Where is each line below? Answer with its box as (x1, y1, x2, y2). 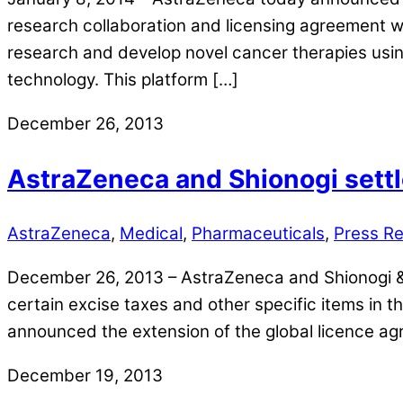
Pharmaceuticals (192, 223, 325, 245)
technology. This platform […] (7, 69, 238, 91)
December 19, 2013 (7, 364, 163, 386)
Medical (120, 223, 183, 245)
